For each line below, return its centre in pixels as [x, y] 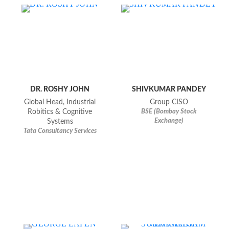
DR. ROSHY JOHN [60, 89]
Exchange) [169, 121]
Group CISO [169, 102]
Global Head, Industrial [60, 102]
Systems [60, 122]
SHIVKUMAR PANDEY [169, 89]
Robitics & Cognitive [60, 112]
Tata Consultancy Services [60, 131]
